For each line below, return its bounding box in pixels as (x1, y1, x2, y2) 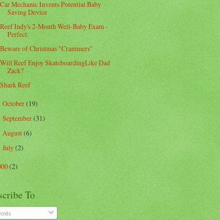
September (2, 113, 33, 123)
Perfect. (7, 29, 29, 39)
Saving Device (7, 7, 48, 17)
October (2, 98, 26, 108)
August (2, 128, 24, 137)
